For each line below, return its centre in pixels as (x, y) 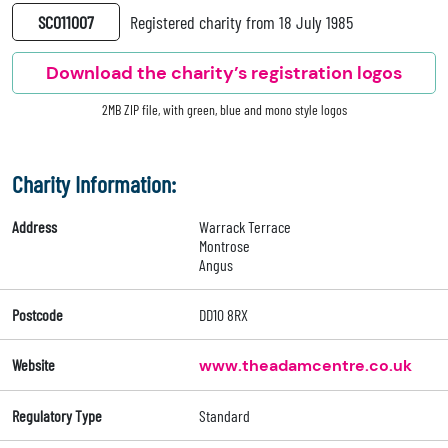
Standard (224, 416)
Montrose (224, 246)
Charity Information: (94, 184)
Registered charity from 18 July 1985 (241, 22)
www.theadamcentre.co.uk (305, 366)
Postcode (37, 315)
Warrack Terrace (244, 227)
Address (34, 227)
